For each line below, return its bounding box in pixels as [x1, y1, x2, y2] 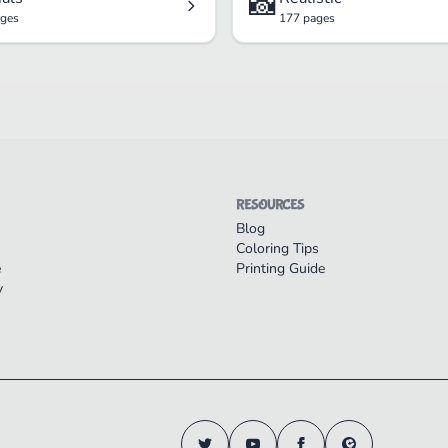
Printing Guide [236, 259, 325, 279]
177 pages [279, 10, 335, 27]
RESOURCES [236, 197, 304, 214]
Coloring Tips [236, 239, 319, 259]
